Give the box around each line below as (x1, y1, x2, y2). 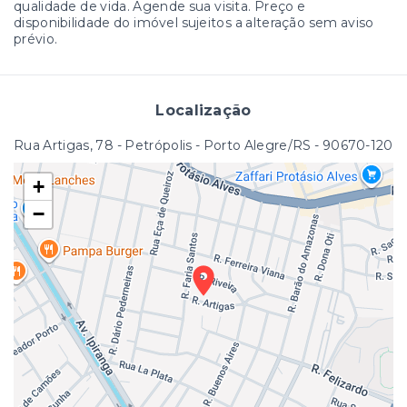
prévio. (14, 30, 58, 47)
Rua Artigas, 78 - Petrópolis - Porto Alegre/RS (14, 136, 312, 154)
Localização (155, 101, 252, 119)
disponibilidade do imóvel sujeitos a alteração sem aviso (14, 14, 374, 31)
